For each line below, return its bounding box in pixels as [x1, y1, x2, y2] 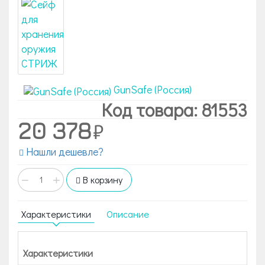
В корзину [80, 173, 122, 186]
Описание [106, 207, 149, 220]
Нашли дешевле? [24, 144, 104, 159]
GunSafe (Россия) [114, 82, 192, 96]
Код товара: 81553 [102, 97, 247, 121]
